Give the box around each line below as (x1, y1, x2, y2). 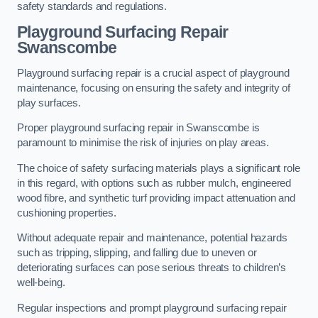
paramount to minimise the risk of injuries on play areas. (17, 137, 269, 149)
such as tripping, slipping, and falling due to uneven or (17, 247, 257, 259)
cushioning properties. (17, 207, 116, 219)
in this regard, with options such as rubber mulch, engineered (17, 177, 292, 189)
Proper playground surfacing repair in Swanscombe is (17, 122, 260, 134)
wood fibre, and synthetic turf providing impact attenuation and (17, 192, 295, 204)
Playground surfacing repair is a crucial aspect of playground (17, 67, 290, 79)
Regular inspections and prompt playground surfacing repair (17, 302, 287, 314)
